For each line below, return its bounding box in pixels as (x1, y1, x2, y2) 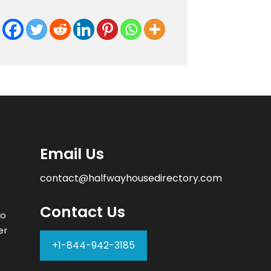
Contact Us (40, 201, 125, 223)
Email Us (40, 143, 104, 165)
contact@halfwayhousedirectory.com (40, 171, 222, 186)
